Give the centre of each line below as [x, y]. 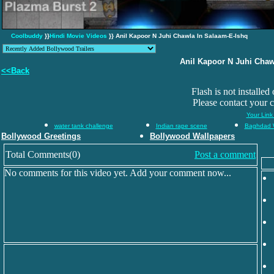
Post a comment [225, 154]
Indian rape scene [181, 126]
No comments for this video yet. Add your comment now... [118, 173]
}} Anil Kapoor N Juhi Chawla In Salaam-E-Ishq [177, 36]
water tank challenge [83, 126]
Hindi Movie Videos [78, 36]
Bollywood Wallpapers [192, 136]
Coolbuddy [27, 36]
